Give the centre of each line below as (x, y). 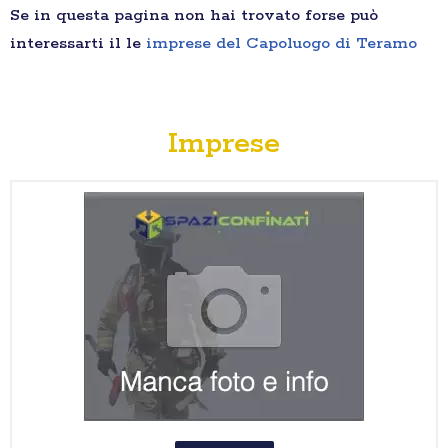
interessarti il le (78, 44)
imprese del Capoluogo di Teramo (281, 44)
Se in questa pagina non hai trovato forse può (194, 16)
